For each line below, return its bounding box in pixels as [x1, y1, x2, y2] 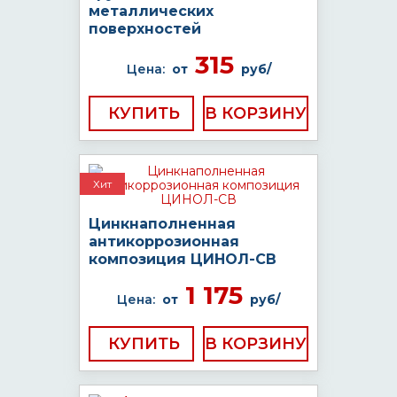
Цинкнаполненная [89, 215, 236, 232]
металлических [89, 3, 214, 19]
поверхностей [89, 20, 201, 37]
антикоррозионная [89, 233, 239, 250]
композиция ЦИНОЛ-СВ [89, 251, 276, 268]
